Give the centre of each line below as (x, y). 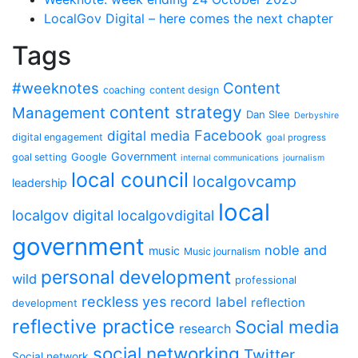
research (205, 329)
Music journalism (222, 251)
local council (130, 180)
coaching (124, 90)
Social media (287, 327)
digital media (149, 136)
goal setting (40, 157)
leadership (40, 183)
